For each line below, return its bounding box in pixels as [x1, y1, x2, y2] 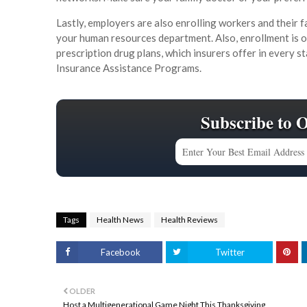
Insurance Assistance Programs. [56, 62, 201, 75]
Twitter [215, 247, 245, 258]
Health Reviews [161, 214, 218, 225]
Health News [97, 214, 144, 225]
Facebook [100, 247, 140, 258]
